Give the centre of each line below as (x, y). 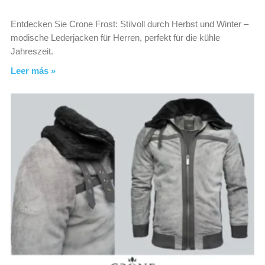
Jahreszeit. (32, 51)
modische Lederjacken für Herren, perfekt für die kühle (115, 37)
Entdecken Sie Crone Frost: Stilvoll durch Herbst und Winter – (130, 24)
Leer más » (33, 70)
